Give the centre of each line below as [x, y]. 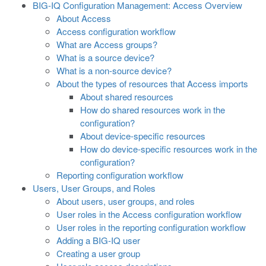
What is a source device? [105, 57]
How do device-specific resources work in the [169, 149]
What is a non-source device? [114, 70]
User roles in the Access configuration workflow [149, 214]
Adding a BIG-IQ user [98, 240]
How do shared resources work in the [153, 110]
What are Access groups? [107, 44]
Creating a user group [98, 253]
